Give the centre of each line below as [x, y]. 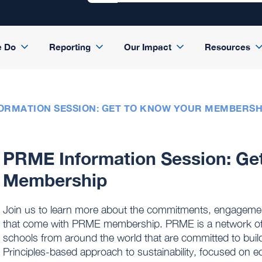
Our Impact [147, 47]
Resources [227, 47]
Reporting [70, 47]
